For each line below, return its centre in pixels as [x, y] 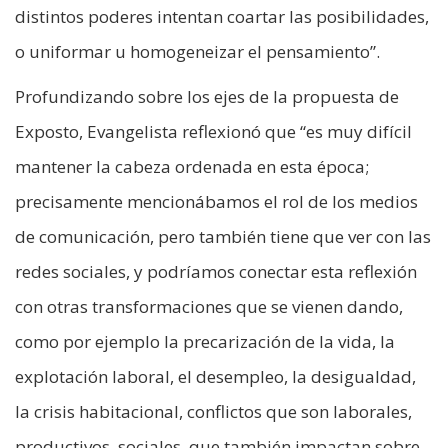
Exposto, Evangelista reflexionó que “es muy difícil [213, 132]
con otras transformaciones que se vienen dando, [209, 307]
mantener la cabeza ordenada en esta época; [192, 167]
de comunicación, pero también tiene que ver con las [223, 237]
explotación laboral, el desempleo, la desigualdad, [215, 377]
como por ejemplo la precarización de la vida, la [205, 342]
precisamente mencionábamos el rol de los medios [216, 202]
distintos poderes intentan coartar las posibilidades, [222, 17]
